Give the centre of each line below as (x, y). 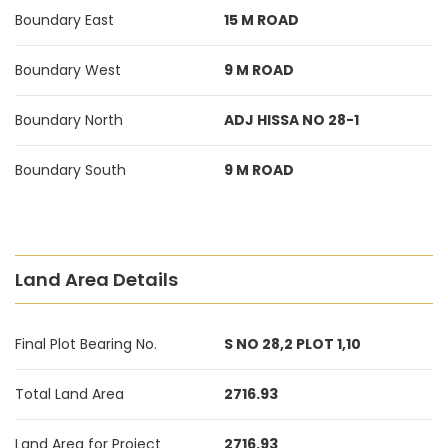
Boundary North (69, 120)
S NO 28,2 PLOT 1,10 (292, 344)
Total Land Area (69, 394)
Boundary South (70, 170)
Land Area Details (96, 279)
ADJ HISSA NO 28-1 (291, 120)
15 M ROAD (261, 20)
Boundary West (68, 70)
